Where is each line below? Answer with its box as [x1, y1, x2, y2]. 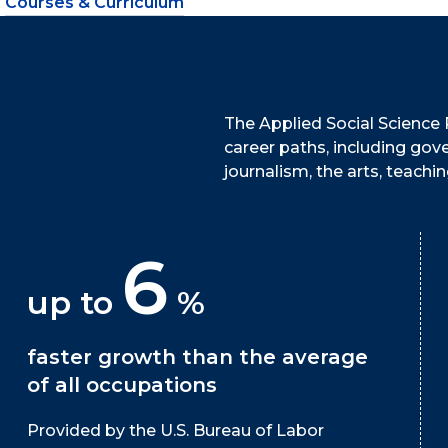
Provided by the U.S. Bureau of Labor [26, 420, 324, 440]
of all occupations [26, 372, 217, 397]
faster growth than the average [26, 344, 368, 369]
